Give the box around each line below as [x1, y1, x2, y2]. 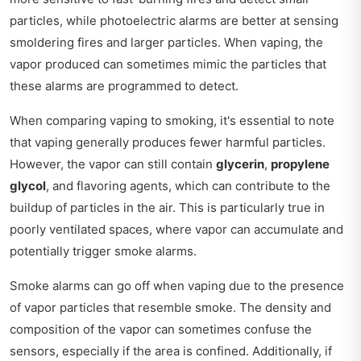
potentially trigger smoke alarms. [10, 243, 197, 259]
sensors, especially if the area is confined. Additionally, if [10, 342, 332, 359]
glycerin [216, 156, 264, 172]
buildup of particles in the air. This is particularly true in [10, 199, 325, 215]
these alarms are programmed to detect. [10, 77, 239, 93]
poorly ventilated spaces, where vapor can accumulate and [10, 221, 343, 237]
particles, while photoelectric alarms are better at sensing [10, 12, 338, 28]
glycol [10, 177, 46, 193]
